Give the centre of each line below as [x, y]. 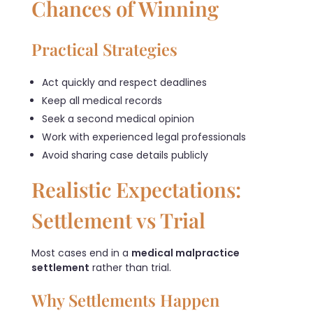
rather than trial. [130, 267]
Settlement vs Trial [118, 220]
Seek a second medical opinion [118, 119]
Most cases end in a [81, 253]
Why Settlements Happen [125, 299]
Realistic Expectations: [136, 189]
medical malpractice [185, 253]
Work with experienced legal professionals [144, 137]
